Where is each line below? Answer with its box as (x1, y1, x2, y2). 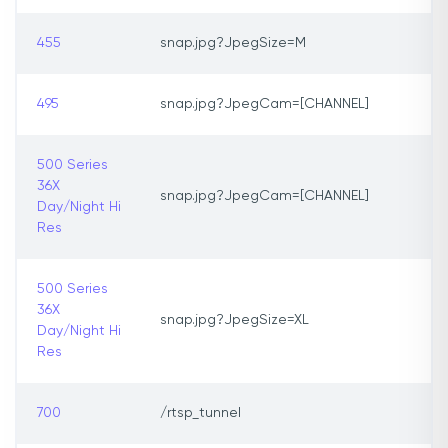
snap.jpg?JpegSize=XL (160, 313, 309, 328)
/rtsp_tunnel (160, 406, 241, 421)
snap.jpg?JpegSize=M (160, 36, 306, 51)
